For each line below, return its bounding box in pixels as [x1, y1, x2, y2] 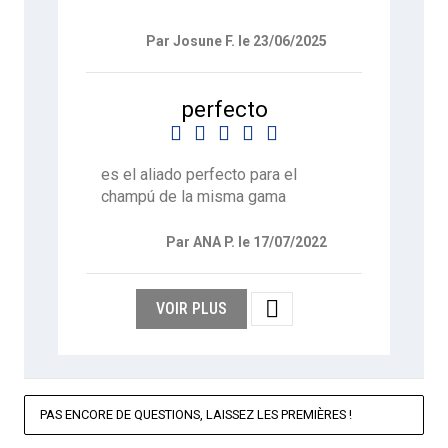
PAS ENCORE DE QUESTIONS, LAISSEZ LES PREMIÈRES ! [40, 406, 352, 422]
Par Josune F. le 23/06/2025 [145, 32, 327, 49]
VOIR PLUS [155, 299, 227, 319]
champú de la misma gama [101, 186, 287, 206]
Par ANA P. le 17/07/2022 [165, 234, 327, 251]
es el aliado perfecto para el [101, 164, 298, 184]
